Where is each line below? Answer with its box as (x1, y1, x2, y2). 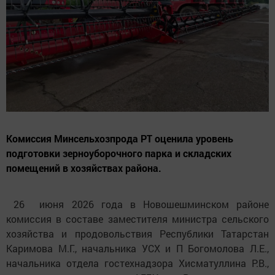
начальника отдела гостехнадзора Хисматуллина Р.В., (6, 256, 269, 269)
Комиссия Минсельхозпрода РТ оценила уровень (6, 131, 233, 145)
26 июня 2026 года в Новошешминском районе (6, 197, 269, 211)
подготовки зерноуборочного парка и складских (6, 146, 231, 160)
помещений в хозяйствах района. (6, 161, 161, 174)
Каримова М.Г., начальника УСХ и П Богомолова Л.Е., (6, 241, 269, 255)
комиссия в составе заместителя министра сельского (6, 212, 269, 225)
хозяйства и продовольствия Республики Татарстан (6, 227, 269, 240)
